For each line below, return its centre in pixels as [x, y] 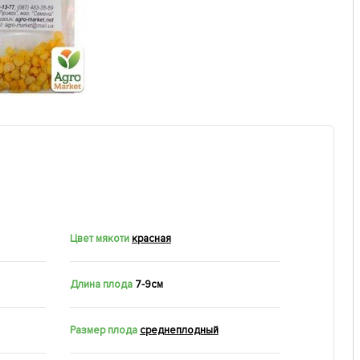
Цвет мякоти [100, 238]
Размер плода [104, 330]
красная [151, 238]
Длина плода [101, 284]
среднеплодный [179, 330]
